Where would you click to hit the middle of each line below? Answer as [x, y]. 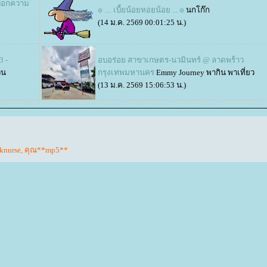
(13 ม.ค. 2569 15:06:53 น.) [142, 85]
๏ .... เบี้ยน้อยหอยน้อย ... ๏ [141, 10]
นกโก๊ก [198, 10]
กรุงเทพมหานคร [126, 72]
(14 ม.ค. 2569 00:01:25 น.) [142, 22]
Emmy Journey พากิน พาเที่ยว [205, 72]
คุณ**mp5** [46, 150]
